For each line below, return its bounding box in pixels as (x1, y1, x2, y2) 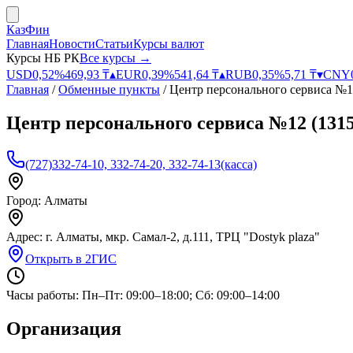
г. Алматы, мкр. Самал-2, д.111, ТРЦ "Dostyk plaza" (46, 229, 320, 243)
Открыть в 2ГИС (25, 251, 117, 266)
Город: (6, 193, 44, 207)
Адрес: (6, 229, 46, 243)
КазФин (6, 23, 50, 36)
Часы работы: (6, 288, 82, 302)
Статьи (95, 37, 133, 50)
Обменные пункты (58, 83, 160, 96)
